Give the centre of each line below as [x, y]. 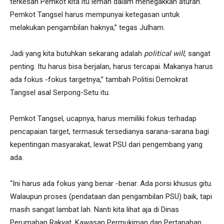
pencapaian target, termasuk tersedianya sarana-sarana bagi [109, 132]
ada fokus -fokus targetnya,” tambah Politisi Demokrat [99, 80]
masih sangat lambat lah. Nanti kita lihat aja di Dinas [94, 210]
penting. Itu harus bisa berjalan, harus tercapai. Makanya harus [111, 67]
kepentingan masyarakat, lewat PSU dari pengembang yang [106, 145]
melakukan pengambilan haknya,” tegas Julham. [87, 28]
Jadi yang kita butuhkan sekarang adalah [77, 54]
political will [164, 54]
